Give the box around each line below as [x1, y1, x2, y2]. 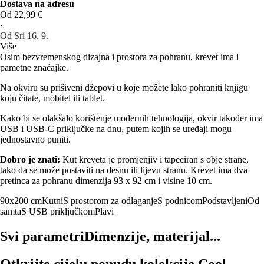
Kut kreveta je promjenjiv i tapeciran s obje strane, [60, 154, 249, 164]
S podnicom [157, 195, 202, 206]
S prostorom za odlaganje [63, 195, 157, 206]
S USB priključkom [21, 206, 95, 216]
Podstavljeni [202, 195, 247, 206]
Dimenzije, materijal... [84, 228, 220, 244]
